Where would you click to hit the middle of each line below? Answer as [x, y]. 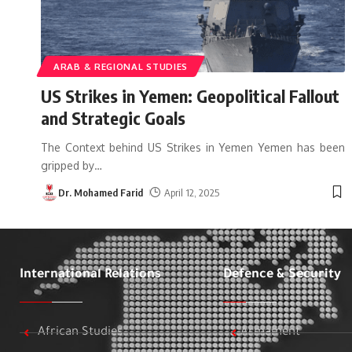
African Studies [80, 332]
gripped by [68, 165]
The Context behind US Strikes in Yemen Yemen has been [193, 147]
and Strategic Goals [113, 117]
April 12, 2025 [191, 192]
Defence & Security [282, 275]
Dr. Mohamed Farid [101, 192]
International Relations [90, 275]
